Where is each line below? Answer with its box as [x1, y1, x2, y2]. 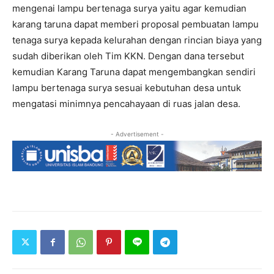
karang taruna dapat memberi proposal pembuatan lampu [12, 18, 259, 30]
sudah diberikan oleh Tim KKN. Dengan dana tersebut [12, 50, 244, 62]
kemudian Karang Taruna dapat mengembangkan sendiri [12, 65, 256, 78]
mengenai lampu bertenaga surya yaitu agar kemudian [12, 2, 246, 14]
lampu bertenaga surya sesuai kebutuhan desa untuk [12, 81, 241, 94]
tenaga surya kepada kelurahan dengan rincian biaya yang [12, 34, 262, 46]
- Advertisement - [110, 130, 164, 138]
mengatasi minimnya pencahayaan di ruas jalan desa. [12, 97, 240, 109]
